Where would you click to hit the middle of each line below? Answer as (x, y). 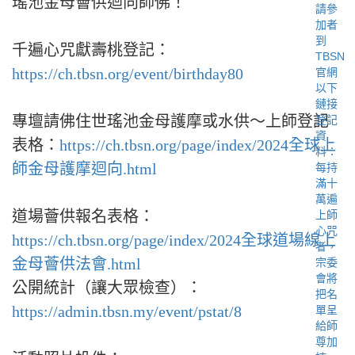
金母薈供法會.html (76, 264)
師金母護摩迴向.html (84, 169)
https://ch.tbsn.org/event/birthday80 (128, 74)
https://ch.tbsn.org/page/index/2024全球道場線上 (174, 240)
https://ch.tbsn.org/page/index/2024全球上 (198, 145)
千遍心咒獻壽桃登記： (91, 50)
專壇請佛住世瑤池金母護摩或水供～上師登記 (170, 121)
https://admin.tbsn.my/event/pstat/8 (127, 311)
